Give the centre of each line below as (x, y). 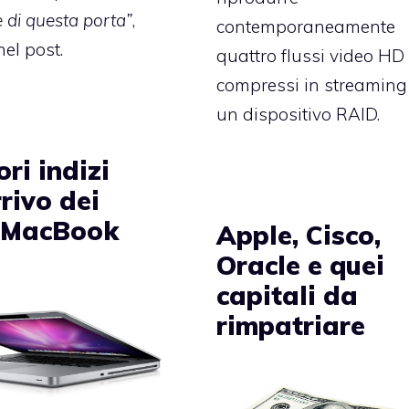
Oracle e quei (301, 265)
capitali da (288, 295)
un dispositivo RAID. (299, 114)
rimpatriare (291, 325)
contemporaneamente (306, 26)
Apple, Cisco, (299, 235)
